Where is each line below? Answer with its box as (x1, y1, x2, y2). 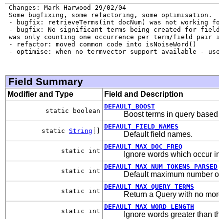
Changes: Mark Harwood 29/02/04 (5, 3, 126, 11)
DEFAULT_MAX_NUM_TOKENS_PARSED (104, 162, 218, 170)
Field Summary (8, 75, 83, 87)
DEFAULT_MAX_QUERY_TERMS (104, 182, 194, 190)
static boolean (45, 107, 100, 114)
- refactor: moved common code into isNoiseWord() (5, 40, 197, 48)
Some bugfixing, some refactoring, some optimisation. (5, 11, 212, 19)
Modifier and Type (7, 89, 73, 98)
